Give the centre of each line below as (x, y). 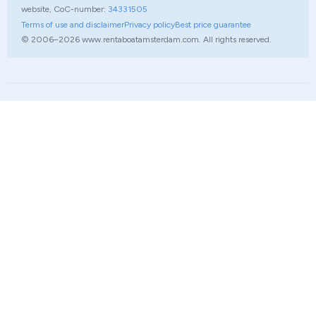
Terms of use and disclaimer (73, 25)
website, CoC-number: (65, 9)
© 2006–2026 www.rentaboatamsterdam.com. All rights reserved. (146, 39)
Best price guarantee (213, 25)
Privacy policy (150, 25)
